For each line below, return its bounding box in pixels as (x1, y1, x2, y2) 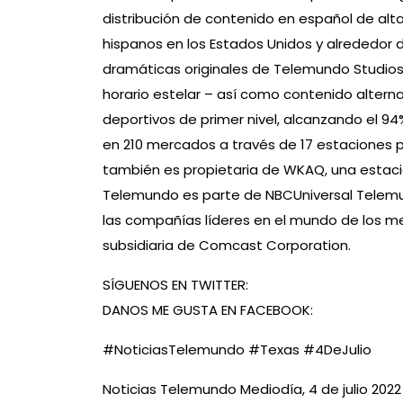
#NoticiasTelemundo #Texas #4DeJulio (103, 340, 372, 360)
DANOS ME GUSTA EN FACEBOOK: (103, 300, 313, 320)
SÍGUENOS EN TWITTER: (103, 275, 248, 295)
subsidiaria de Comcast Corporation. (103, 236, 351, 255)
